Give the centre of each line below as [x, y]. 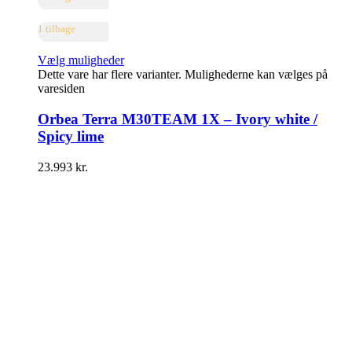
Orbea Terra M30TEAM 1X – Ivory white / [178, 119]
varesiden [61, 89]
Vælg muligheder [81, 60]
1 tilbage [57, 29]
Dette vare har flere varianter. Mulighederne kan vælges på [183, 75]
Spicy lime [71, 137]
